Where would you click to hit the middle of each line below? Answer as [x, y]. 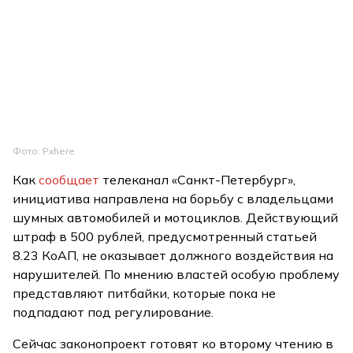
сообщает [69, 179]
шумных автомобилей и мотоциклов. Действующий [176, 217]
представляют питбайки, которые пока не [145, 293]
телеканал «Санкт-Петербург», [198, 179]
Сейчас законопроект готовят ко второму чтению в [173, 343]
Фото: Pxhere [44, 150]
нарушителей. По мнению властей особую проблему [176, 274]
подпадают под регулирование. [113, 312]
